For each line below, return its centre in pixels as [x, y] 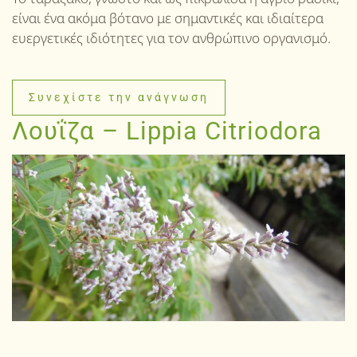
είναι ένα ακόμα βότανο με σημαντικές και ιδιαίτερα [168, 18]
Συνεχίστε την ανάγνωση [119, 97]
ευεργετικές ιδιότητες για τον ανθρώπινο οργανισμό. [171, 37]
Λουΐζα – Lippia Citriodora [167, 131]
